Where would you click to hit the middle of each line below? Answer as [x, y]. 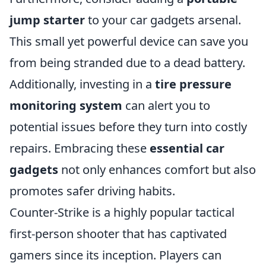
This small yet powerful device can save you [129, 41]
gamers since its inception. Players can [115, 255]
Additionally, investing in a [82, 84]
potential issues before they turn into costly [128, 127]
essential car [187, 148]
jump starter [47, 20]
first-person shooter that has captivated [118, 234]
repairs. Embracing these [80, 148]
